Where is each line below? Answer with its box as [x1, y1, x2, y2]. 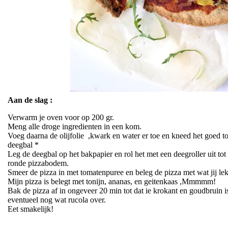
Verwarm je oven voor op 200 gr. [7, 112, 114, 122]
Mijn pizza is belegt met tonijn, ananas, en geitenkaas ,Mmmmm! [7, 177, 216, 186]
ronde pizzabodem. [7, 158, 69, 167]
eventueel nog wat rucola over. [7, 195, 106, 204]
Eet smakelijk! [7, 204, 53, 213]
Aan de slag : [7, 95, 52, 104]
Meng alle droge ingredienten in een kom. [7, 122, 141, 131]
